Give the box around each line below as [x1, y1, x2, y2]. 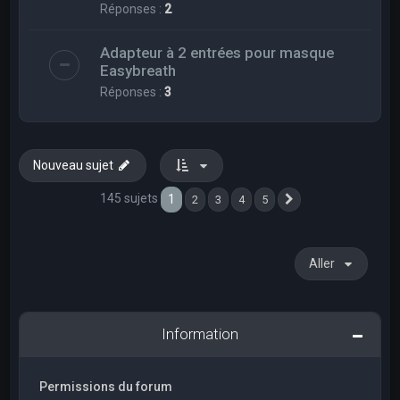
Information [162, 324, 238, 343]
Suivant [302, 195, 339, 209]
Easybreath [100, 61, 177, 79]
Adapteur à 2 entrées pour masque [100, 43, 335, 62]
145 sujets [99, 190, 161, 205]
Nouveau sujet [33, 157, 114, 172]
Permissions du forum [39, 379, 173, 394]
